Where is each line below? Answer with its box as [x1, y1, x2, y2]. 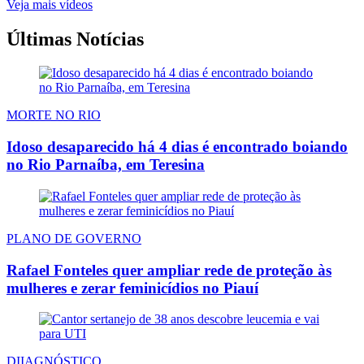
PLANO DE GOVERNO [6, 231, 141, 245]
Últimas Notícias [6, 28, 144, 50]
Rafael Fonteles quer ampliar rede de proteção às [6, 261, 331, 279]
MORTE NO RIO [6, 108, 101, 123]
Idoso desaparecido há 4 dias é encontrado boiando [6, 138, 348, 156]
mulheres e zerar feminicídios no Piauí [6, 279, 258, 297]
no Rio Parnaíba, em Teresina [6, 156, 205, 174]
